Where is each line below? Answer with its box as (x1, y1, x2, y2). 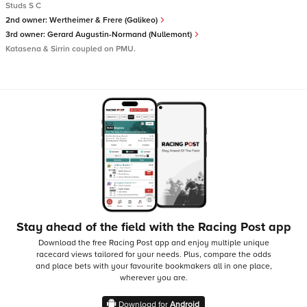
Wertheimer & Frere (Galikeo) (49, 15, 160, 25)
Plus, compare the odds (183, 249, 271, 260)
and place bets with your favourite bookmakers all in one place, (35, 261, 272, 271)
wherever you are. (119, 273, 188, 283)
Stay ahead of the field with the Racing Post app (16, 219, 291, 234)
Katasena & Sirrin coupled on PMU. (5, 44, 136, 54)
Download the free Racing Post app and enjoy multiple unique (38, 238, 269, 248)
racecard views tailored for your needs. (36, 249, 184, 260)
